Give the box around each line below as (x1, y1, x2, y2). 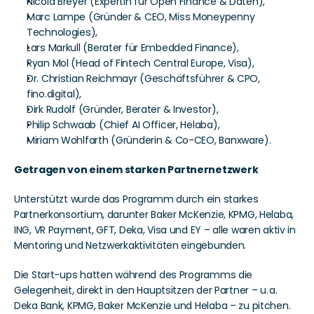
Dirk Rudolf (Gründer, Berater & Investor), (27, 102, 219, 117)
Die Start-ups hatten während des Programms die (14, 268, 253, 282)
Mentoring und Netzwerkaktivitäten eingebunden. (14, 238, 247, 253)
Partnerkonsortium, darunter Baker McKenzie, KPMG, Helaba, (14, 207, 294, 222)
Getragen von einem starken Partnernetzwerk (14, 163, 259, 177)
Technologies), (27, 25, 98, 40)
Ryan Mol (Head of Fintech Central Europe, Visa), (27, 56, 254, 71)
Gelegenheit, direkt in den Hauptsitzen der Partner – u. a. (14, 283, 278, 298)
